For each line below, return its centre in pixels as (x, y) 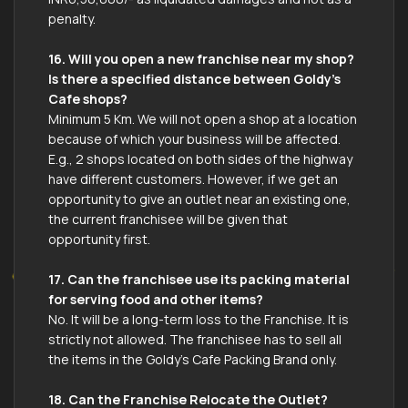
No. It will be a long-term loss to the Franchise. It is (199, 319)
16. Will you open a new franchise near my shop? (201, 58)
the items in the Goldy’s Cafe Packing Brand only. (193, 359)
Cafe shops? (88, 98)
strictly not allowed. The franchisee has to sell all (195, 339)
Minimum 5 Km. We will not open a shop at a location (203, 118)
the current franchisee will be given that (168, 219)
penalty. (72, 18)
